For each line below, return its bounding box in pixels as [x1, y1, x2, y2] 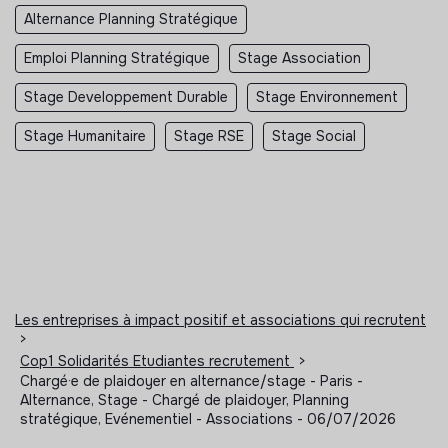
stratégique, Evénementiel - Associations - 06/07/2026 [20, 409, 396, 428]
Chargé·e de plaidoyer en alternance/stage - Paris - [20, 371, 363, 390]
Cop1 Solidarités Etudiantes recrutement [20, 351, 294, 370]
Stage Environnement [256, 87, 398, 106]
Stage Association [238, 48, 361, 67]
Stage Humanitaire [24, 126, 146, 145]
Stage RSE [174, 126, 244, 145]
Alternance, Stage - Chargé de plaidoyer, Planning [20, 390, 349, 409]
